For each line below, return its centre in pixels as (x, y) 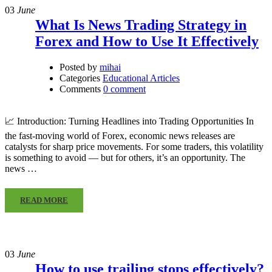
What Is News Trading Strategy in (141, 25)
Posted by (78, 67)
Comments (80, 89)
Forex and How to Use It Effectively (147, 42)
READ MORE (44, 200)
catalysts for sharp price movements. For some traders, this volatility (134, 147)
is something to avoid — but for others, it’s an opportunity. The (125, 158)
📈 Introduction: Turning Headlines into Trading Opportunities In (129, 121)
